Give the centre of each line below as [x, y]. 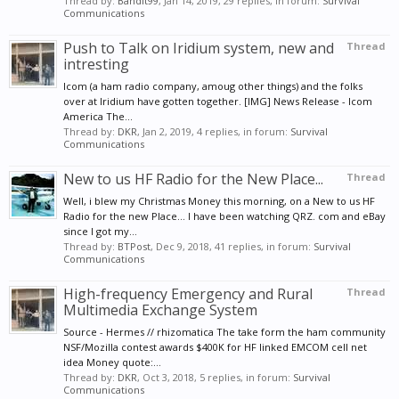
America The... [98, 116]
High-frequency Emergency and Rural [188, 293]
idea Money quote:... [112, 362]
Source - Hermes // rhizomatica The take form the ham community [224, 331]
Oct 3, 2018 [168, 377]
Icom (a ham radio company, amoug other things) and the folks [213, 85]
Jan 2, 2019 [167, 131]
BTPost [134, 246]
